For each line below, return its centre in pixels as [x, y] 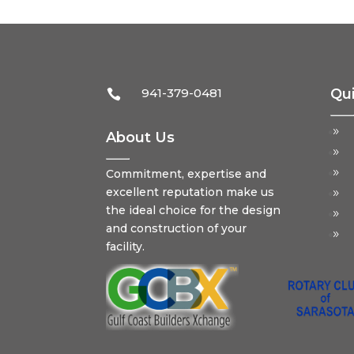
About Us [141, 137]
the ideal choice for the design [194, 210]
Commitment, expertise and [186, 173]
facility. [126, 246]
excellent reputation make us [190, 192]
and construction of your [177, 228]
